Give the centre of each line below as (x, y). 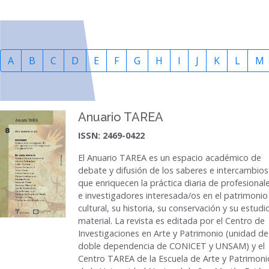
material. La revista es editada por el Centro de (171, 221)
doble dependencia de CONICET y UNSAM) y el (171, 246)
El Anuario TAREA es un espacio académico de (170, 158)
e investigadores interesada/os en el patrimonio (173, 195)
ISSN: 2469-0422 (111, 135)
